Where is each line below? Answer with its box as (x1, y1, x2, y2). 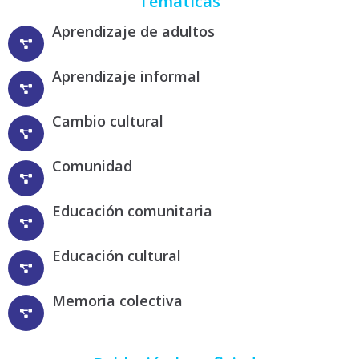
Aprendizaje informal (52, 67, 200, 86)
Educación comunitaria (52, 201, 212, 220)
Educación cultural (52, 246, 181, 265)
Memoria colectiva (52, 291, 183, 310)
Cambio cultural (52, 111, 163, 131)
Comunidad (52, 156, 132, 175)
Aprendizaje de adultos (52, 22, 215, 41)
